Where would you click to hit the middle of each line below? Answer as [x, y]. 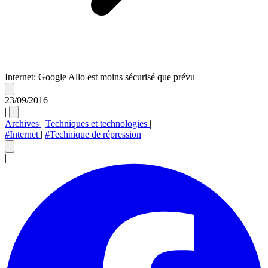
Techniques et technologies [98, 123]
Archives [23, 123]
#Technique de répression [93, 134]
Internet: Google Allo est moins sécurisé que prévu [100, 77]
